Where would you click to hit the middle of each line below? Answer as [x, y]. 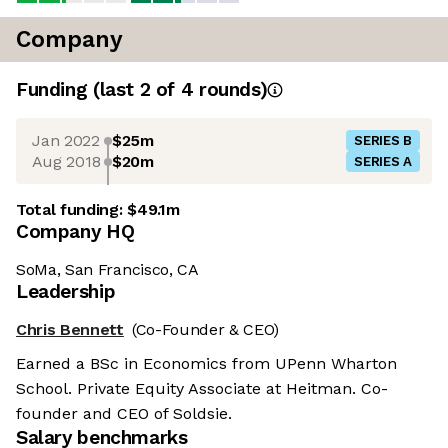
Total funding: [72, 210]
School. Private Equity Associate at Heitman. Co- [202, 389]
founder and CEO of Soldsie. [124, 414]
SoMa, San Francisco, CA [107, 270]
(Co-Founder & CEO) [205, 330]
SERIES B [383, 141]
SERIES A [383, 162]
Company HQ [75, 232]
